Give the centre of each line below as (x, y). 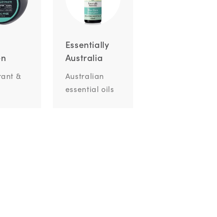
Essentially (87, 45)
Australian (85, 76)
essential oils (90, 89)
